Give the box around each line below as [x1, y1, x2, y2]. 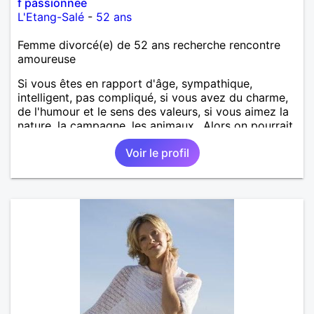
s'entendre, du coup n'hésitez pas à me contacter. [18, 132, 282, 146]
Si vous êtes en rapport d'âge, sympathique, [18, 76, 252, 90]
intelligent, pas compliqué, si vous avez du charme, [18, 90, 288, 104]
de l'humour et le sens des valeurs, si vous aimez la [18, 104, 289, 118]
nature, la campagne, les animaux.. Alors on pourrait [18, 118, 293, 132]
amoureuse [18, 51, 76, 66]
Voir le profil [125, 145, 189, 160]
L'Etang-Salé [18, 9, 84, 24]
